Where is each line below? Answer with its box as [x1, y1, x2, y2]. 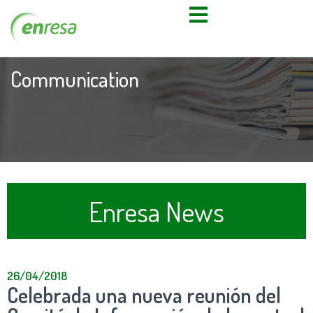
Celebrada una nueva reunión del [7, 281, 281, 308]
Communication [10, 65, 139, 92]
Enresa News [89, 193, 224, 228]
